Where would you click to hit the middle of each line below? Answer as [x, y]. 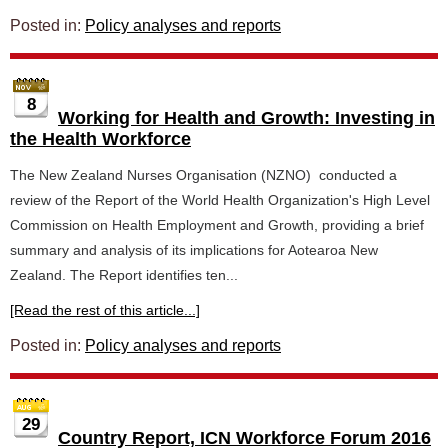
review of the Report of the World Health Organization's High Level [220, 200]
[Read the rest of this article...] [105, 310]
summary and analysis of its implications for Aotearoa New [194, 250]
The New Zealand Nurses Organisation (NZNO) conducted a [203, 175]
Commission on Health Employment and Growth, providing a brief [217, 225]
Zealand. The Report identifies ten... [124, 275]
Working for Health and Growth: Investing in [246, 118]
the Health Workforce [100, 139]
